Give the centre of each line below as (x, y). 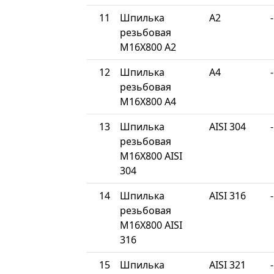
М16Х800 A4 (148, 101)
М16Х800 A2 (148, 47)
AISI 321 (228, 265)
